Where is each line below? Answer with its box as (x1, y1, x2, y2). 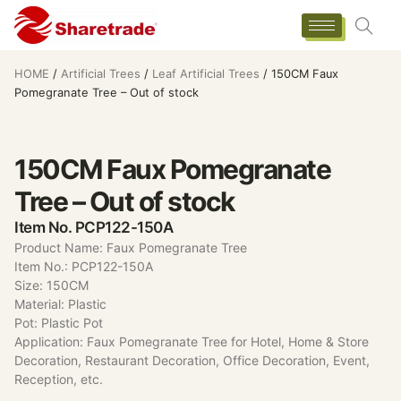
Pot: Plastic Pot (14, 314, 103, 330)
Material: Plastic (14, 295, 107, 311)
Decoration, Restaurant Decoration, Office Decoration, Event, (14, 352, 370, 368)
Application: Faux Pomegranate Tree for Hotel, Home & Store (14, 333, 369, 349)
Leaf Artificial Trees (152, 67, 260, 81)
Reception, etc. (14, 371, 103, 387)
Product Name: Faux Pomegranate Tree (14, 239, 247, 255)
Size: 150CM (14, 277, 89, 293)
